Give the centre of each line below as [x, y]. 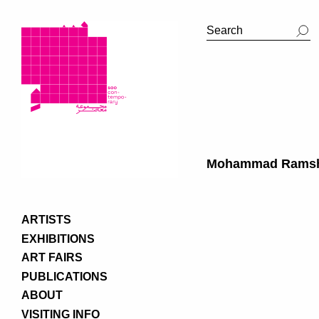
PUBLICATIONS [64, 276]
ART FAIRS [52, 257]
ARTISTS [46, 220]
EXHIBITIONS [58, 239]
